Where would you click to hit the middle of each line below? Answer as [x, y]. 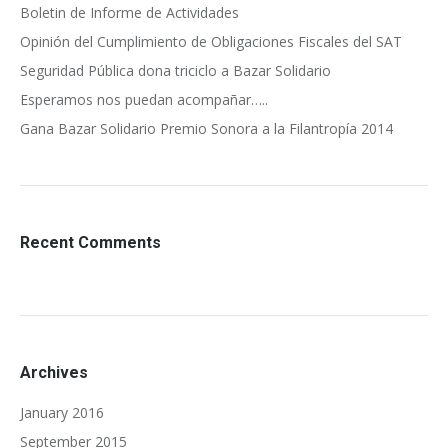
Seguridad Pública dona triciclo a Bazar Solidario [175, 70]
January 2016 [62, 412]
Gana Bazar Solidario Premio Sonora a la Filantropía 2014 [206, 128]
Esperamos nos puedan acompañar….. [144, 99]
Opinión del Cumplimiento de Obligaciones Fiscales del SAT [211, 41]
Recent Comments [90, 242]
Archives [54, 372]
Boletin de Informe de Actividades [129, 12]
